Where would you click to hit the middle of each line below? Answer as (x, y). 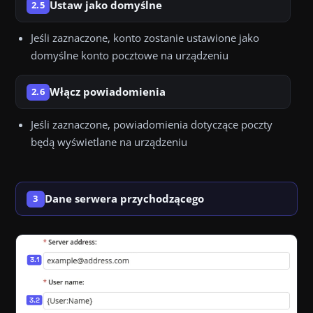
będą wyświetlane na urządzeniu (109, 142)
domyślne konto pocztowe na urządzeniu (130, 56)
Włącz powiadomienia (107, 92)
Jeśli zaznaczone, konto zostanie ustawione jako (145, 38)
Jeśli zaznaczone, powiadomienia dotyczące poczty (152, 125)
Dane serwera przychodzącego (124, 199)
